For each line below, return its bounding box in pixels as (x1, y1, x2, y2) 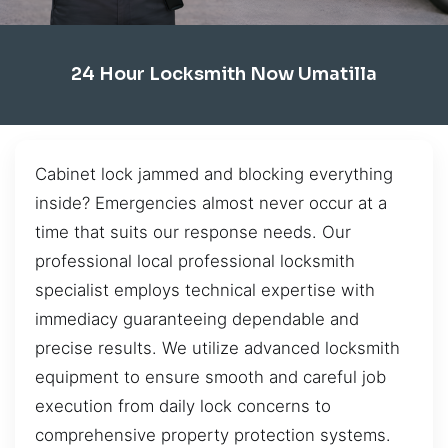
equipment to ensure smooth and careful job (35, 366, 386, 387)
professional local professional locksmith (35, 250, 355, 271)
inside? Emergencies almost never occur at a (35, 192, 387, 213)
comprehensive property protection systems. (35, 424, 391, 445)
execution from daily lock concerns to (35, 395, 331, 416)
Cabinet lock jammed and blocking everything (35, 163, 393, 184)
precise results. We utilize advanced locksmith (35, 337, 400, 358)
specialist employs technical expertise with (35, 279, 375, 300)
